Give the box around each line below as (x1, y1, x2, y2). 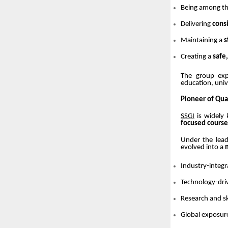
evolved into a (181, 143, 225, 151)
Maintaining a (181, 36, 224, 44)
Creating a (181, 52, 213, 61)
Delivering (181, 20, 212, 28)
